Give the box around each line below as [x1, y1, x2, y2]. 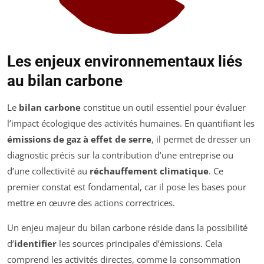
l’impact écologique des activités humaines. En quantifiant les [7, 117, 255, 130]
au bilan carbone [7, 72, 123, 90]
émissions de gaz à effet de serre [7, 133, 151, 146]
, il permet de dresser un [151, 133, 250, 146]
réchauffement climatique [90, 165, 209, 177]
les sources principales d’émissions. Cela [57, 237, 222, 250]
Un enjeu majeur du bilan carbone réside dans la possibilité [7, 222, 247, 234]
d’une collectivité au [7, 165, 90, 177]
